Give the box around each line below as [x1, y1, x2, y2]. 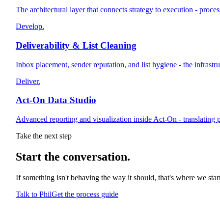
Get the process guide [52, 190, 118, 198]
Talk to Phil [16, 190, 52, 198]
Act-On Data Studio [16, 95, 96, 106]
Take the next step [16, 132, 72, 140]
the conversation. [41, 150, 130, 163]
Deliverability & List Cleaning [16, 40, 137, 51]
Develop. [16, 22, 44, 31]
